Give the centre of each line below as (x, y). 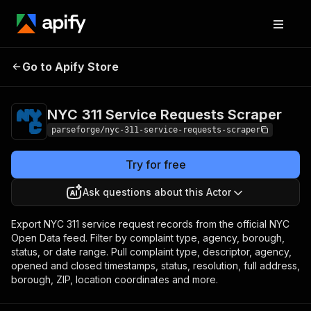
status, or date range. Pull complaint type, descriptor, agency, (151, 252)
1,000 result (245, 70)
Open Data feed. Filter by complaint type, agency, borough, (148, 238)
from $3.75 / (247, 59)
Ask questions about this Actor (157, 192)
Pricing (207, 59)
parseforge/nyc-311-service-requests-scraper (156, 130)
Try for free (155, 165)
